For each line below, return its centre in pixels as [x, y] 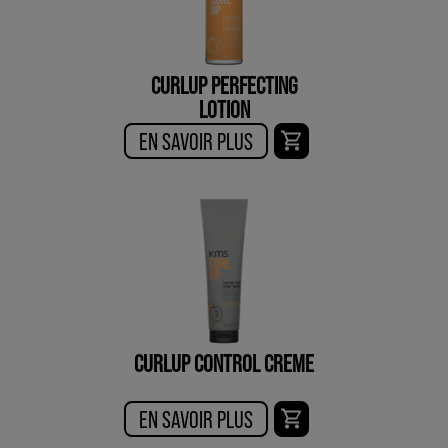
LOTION [224, 109]
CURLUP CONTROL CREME [224, 363]
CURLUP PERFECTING [224, 85]
